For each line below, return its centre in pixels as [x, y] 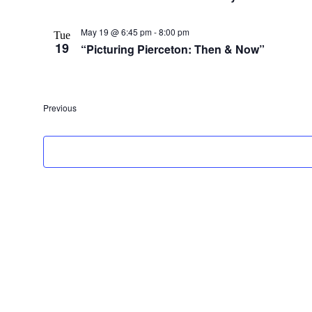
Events [88, 107]
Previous [60, 108]
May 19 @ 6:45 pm [116, 32]
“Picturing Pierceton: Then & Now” [172, 49]
